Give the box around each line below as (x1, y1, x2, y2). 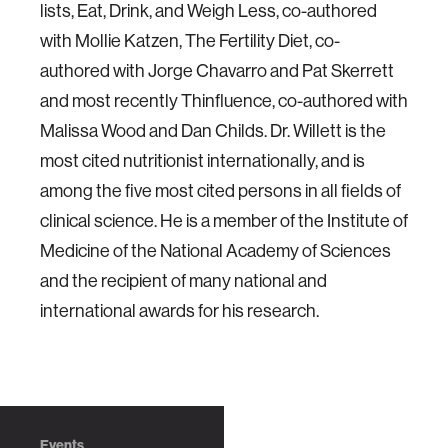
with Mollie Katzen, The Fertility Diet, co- (40, 29, 340, 52)
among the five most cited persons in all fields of (40, 179, 401, 202)
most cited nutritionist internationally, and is (40, 149, 365, 172)
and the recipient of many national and (40, 269, 327, 292)
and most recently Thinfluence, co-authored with (40, 89, 408, 112)
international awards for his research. (40, 299, 319, 322)
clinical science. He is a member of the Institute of (40, 209, 408, 232)
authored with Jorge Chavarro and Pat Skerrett (40, 59, 394, 82)
